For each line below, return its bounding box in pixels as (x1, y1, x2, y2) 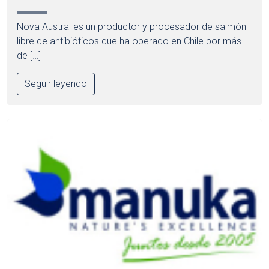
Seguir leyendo (25, 77, 87, 89)
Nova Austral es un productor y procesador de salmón (17, 20, 246, 32)
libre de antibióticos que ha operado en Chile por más (17, 35, 241, 47)
